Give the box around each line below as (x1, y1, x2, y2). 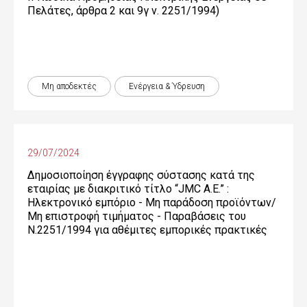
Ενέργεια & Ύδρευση (129, 82, 205, 91)
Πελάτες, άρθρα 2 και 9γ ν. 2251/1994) (27, 4, 219, 17)
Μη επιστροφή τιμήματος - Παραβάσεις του (27, 210, 246, 223)
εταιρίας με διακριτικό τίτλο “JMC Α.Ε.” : (27, 182, 229, 195)
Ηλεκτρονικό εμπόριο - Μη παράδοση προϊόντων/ (27, 196, 276, 209)
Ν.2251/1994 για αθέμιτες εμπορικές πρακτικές (27, 223, 267, 236)
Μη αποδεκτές (42, 82, 97, 91)
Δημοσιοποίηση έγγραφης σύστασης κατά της (27, 169, 255, 182)
